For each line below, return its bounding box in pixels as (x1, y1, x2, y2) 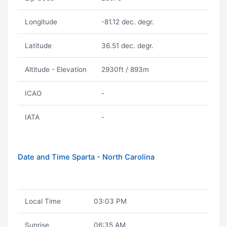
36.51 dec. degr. (101, 42, 154, 50)
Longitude (24, 18, 57, 26)
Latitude (24, 42, 52, 50)
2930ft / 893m (101, 65, 149, 73)
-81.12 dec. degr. (101, 18, 154, 26)
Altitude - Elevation (24, 65, 87, 73)
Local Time (24, 197, 61, 205)
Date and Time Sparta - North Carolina (18, 153, 155, 162)
